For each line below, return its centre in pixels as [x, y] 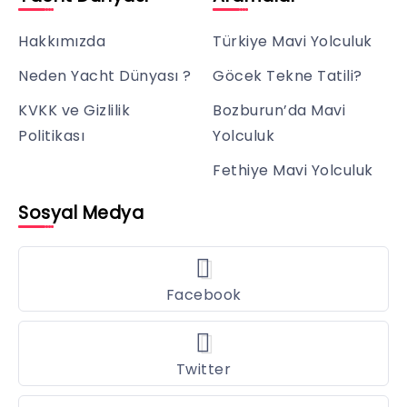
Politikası [51, 135]
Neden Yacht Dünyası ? [105, 75]
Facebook [203, 294]
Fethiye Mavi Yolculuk [293, 170]
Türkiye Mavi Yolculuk [293, 41]
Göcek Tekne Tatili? [288, 75]
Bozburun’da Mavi [279, 110]
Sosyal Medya [81, 213]
